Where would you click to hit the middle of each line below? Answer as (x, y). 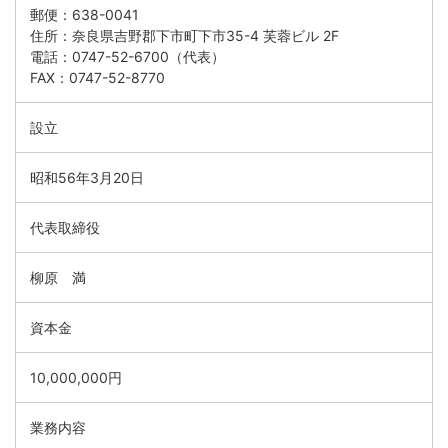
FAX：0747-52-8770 (97, 77)
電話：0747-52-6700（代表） (127, 56)
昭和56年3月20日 (87, 177)
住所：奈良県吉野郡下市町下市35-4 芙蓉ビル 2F (184, 35)
